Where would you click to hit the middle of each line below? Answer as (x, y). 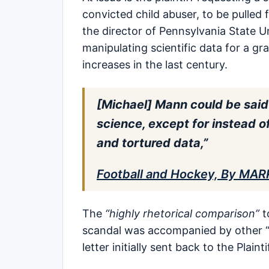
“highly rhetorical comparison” (182, 213)
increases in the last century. (155, 64)
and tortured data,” (152, 143)
